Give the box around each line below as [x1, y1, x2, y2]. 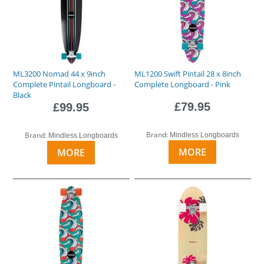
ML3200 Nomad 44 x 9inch [13, 68, 106, 79]
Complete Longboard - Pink [134, 78, 231, 90]
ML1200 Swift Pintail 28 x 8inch [134, 68, 242, 79]
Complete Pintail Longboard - [13, 78, 116, 90]
